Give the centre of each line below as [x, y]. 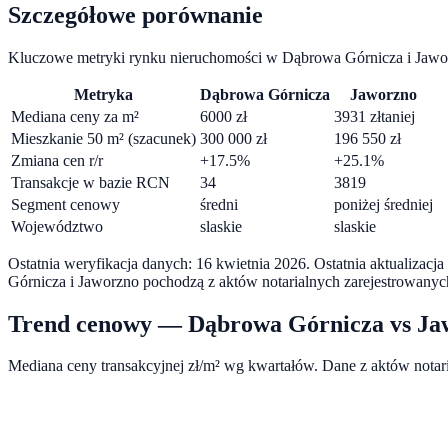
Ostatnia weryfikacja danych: [100, 263]
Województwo [57, 226]
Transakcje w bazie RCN [90, 182]
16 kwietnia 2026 [251, 263]
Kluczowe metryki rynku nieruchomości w [145, 57]
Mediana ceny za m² [75, 116]
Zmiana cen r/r [57, 160]
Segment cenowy [65, 204]
